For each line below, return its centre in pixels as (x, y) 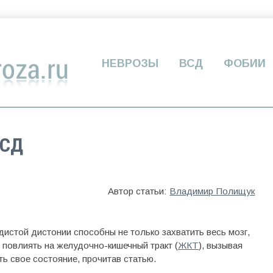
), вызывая (221, 245)
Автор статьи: (139, 191)
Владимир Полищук (212, 191)
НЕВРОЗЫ (130, 63)
